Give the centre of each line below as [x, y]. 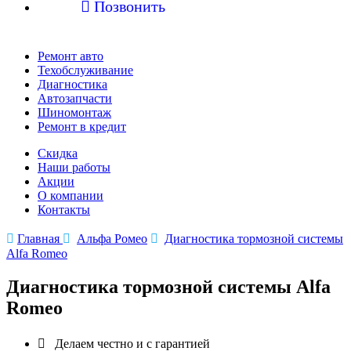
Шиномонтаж [74, 112]
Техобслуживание [85, 70]
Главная [40, 239]
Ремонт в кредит [82, 127]
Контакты [64, 210]
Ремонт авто [71, 56]
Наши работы [74, 167]
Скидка [58, 153]
